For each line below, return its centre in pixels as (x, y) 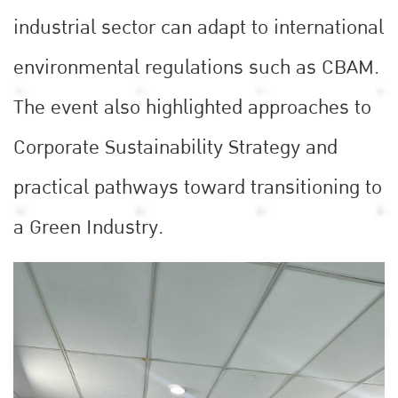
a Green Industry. (91, 228)
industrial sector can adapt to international (199, 28)
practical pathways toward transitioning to (198, 188)
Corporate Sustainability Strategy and (175, 148)
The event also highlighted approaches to (192, 108)
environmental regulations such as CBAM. (196, 68)
